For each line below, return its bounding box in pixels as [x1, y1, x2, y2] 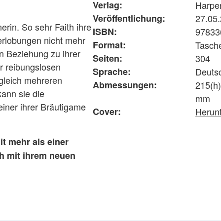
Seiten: [93, 52, 122, 65]
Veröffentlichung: [93, 12, 165, 25]
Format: [93, 38, 126, 51]
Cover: [93, 105, 121, 118]
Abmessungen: [93, 78, 157, 91]
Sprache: [93, 65, 131, 78]
